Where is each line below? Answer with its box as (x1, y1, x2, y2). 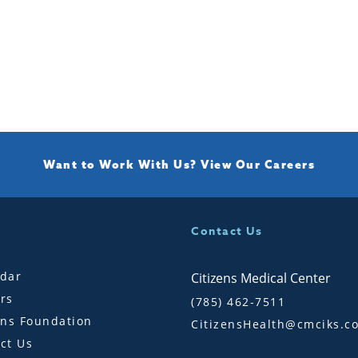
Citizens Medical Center (191, 268, 331, 287)
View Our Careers (201, 157, 315, 172)
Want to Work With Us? (43, 157, 201, 172)
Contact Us (191, 222, 262, 240)
